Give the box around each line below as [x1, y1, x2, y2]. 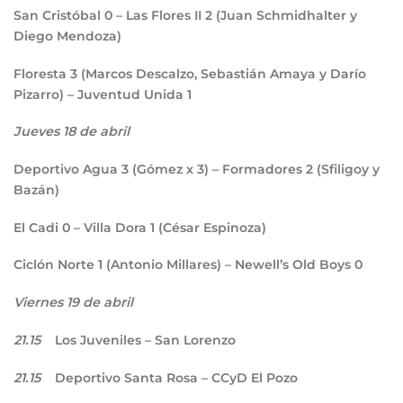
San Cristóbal [13, 6, 104, 23]
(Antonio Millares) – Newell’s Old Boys [106, 256, 354, 273]
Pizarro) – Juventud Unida [13, 85, 187, 103]
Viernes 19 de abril [13, 294, 133, 311]
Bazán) [13, 182, 59, 199]
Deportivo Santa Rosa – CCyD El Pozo [55, 369, 298, 386]
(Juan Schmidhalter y [216, 6, 357, 23]
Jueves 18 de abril [13, 123, 130, 140]
